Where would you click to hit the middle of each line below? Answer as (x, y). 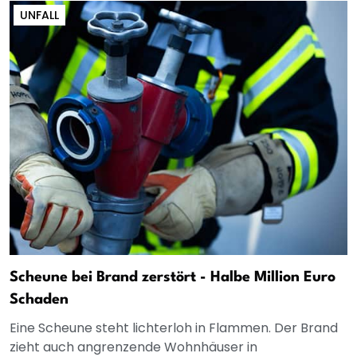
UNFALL (39, 16)
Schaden (39, 300)
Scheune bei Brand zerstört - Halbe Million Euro (173, 278)
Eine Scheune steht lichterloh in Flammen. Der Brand (174, 328)
